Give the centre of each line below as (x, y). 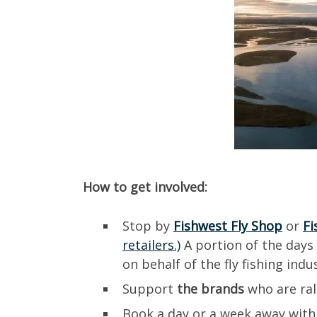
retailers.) (151, 245)
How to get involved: (147, 187)
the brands (211, 289)
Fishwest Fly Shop (228, 226)
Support (150, 289)
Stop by (148, 226)
